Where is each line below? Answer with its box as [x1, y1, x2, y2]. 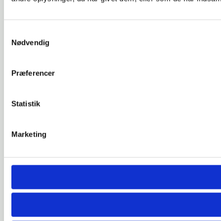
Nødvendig [11, 38, 49, 46]
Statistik [11, 99, 40, 108]
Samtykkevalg [3, 28, 51, 37]
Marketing [11, 130, 46, 138]
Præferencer [11, 69, 55, 77]
